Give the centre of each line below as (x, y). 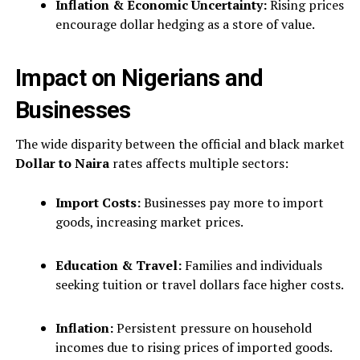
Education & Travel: (118, 265)
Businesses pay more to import (232, 202)
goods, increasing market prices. (149, 221)
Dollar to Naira (62, 163)
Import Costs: (98, 202)
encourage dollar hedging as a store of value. (185, 24)
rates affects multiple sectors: (198, 163)
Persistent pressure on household (212, 327)
